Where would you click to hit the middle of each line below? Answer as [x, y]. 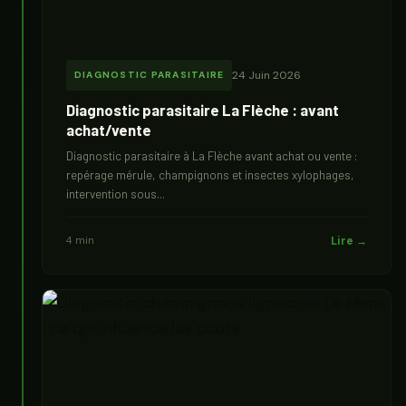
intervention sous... [116, 194]
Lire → [349, 241]
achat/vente [109, 130]
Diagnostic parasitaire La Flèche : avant [203, 110]
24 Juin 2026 [267, 75]
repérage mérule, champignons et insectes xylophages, [210, 175]
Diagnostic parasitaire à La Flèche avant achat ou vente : [212, 156]
